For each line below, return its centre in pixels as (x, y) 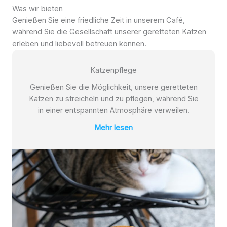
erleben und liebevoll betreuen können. (79, 44)
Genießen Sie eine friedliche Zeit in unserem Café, (99, 20)
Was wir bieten (37, 9)
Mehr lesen (113, 128)
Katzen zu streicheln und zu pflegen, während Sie (113, 99)
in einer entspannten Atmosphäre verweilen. (113, 110)
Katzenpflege (113, 70)
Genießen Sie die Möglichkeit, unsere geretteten (113, 87)
